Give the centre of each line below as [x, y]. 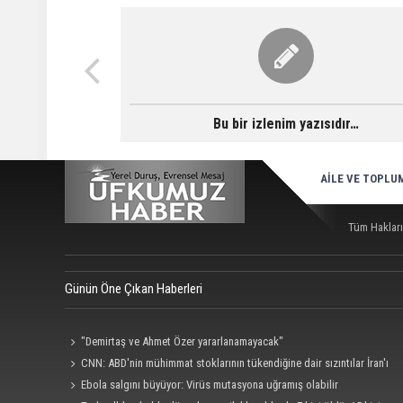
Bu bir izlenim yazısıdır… [287, 124]
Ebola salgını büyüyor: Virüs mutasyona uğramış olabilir [210, 385]
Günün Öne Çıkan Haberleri [134, 289]
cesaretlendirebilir [107, 385]
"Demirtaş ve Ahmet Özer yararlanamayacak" [183, 341]
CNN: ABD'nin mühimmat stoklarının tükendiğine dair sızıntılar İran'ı [235, 363]
